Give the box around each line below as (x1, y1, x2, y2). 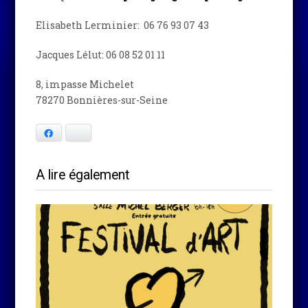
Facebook (54, 128, 91, 138)
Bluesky (84, 128, 115, 138)
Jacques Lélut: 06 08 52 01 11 (36, 47, 166, 61)
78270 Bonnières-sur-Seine (36, 93, 168, 107)
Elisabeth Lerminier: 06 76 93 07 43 (36, 18, 210, 32)
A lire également (36, 166, 130, 183)
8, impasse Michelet (36, 77, 135, 91)
